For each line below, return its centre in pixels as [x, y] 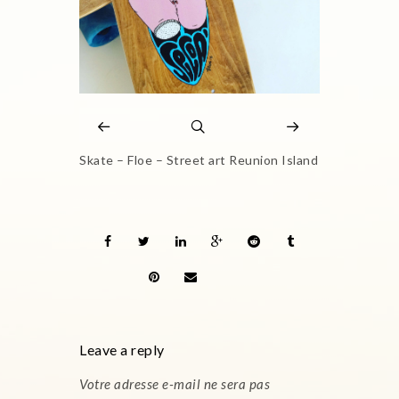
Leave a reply [122, 350]
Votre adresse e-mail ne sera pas [175, 384]
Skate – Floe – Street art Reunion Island [199, 160]
